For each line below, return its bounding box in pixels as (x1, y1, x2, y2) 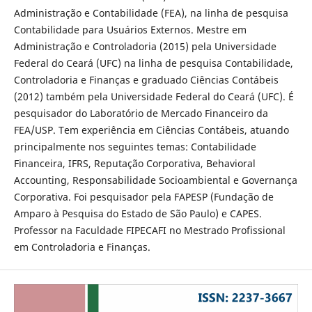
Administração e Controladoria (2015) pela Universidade (13, 39, 276, 53)
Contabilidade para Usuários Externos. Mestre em (13, 22, 247, 36)
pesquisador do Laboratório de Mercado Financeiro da (13, 106, 268, 120)
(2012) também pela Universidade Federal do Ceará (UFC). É (13, 89, 294, 103)
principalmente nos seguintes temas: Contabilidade (13, 139, 256, 153)
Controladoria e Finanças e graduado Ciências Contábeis (13, 72, 279, 86)
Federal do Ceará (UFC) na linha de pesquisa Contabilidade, (13, 56, 293, 70)
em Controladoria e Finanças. (13, 240, 150, 253)
